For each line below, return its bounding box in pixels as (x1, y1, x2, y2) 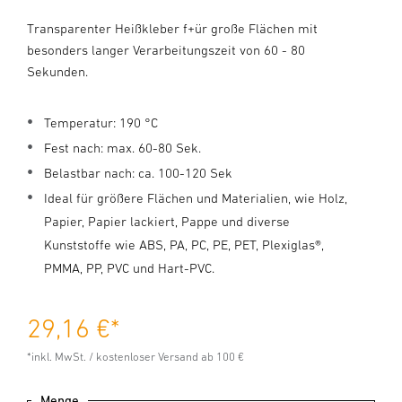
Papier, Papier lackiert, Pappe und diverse (44, 214, 290, 229)
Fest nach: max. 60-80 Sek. (44, 140, 201, 155)
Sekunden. (27, 64, 88, 79)
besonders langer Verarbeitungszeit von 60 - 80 (27, 42, 305, 57)
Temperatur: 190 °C (44, 115, 158, 130)
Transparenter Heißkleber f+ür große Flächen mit (27, 21, 318, 36)
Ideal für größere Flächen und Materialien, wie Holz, (44, 190, 347, 205)
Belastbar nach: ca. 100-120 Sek (44, 165, 232, 180)
